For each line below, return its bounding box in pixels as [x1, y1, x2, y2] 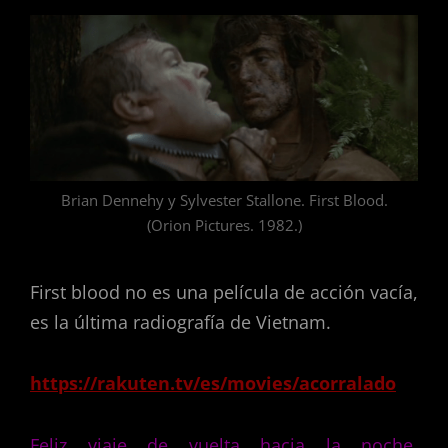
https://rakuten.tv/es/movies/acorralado [30, 371, 396, 396]
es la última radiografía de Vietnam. [30, 309, 336, 334]
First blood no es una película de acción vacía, [30, 279, 418, 304]
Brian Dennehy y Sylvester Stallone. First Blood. [60, 190, 388, 211]
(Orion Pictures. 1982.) [146, 215, 302, 236]
